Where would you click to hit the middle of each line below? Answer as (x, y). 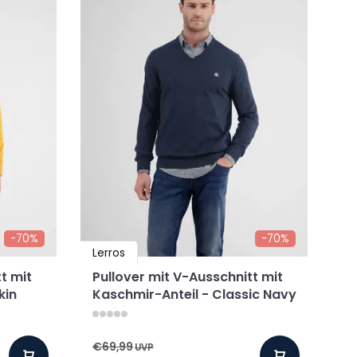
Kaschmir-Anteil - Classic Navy (194, 295)
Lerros (109, 253)
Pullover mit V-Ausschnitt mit (188, 277)
